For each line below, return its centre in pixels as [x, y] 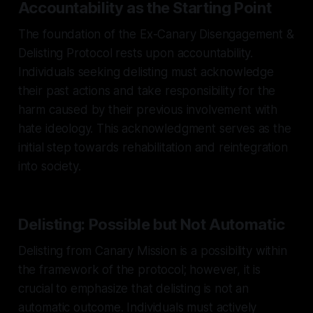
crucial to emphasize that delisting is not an [133, 288]
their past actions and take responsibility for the [147, 90]
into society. [49, 166]
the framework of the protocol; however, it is [139, 269]
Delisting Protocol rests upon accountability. [136, 53]
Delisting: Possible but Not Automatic [151, 224]
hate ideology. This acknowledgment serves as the [154, 128]
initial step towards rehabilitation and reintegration [153, 147]
